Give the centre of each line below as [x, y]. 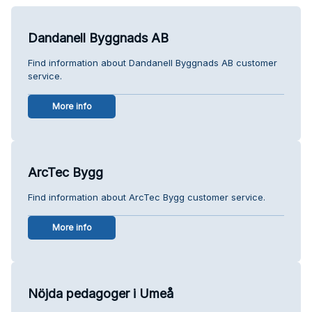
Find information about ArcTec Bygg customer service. [147, 197]
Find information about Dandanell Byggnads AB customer [153, 62]
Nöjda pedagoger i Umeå [101, 293]
